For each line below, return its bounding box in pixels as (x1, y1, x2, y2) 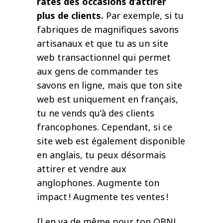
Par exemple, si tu (104, 9, 184, 22)
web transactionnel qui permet (37, 51, 171, 64)
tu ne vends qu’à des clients (37, 107, 154, 119)
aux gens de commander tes (37, 65, 158, 78)
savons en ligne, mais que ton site (37, 79, 182, 92)
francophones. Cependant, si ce (37, 121, 172, 133)
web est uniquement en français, (37, 93, 178, 106)
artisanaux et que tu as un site (37, 37, 168, 50)
